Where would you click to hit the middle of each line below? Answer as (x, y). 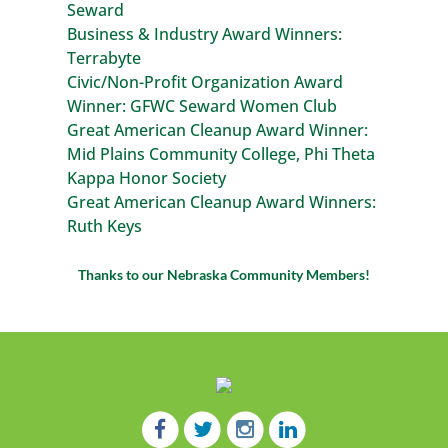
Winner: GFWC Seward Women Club (202, 106)
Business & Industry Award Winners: (205, 34)
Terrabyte (104, 58)
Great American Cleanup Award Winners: (222, 202)
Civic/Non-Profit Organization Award (205, 82)
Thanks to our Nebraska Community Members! (224, 274)
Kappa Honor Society (147, 178)
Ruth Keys (105, 226)
